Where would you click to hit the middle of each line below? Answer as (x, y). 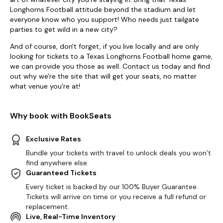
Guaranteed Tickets (61, 172)
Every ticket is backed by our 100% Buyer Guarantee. (112, 186)
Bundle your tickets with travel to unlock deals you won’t (118, 153)
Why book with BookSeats (61, 115)
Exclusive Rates (54, 139)
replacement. (48, 206)
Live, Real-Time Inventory (71, 216)
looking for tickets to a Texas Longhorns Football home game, (111, 56)
